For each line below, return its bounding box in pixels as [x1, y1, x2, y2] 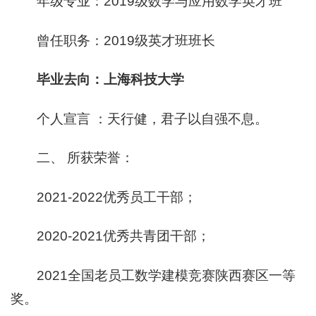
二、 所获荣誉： [37, 150, 135, 166]
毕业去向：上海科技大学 [37, 72, 185, 87]
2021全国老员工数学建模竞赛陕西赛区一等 [37, 267, 296, 283]
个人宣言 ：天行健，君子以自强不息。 [37, 111, 269, 126]
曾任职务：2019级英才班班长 [37, 32, 216, 48]
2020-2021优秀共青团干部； [37, 229, 211, 244]
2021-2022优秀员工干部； [37, 189, 197, 205]
